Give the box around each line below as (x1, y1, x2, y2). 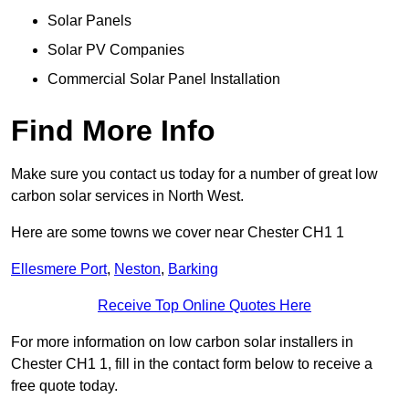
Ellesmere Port (11, 261, 107, 278)
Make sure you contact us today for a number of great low (11, 166, 378, 183)
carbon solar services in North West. (11, 188, 244, 204)
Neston (114, 261, 161, 278)
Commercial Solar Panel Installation (47, 71, 280, 88)
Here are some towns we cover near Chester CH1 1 (11, 225, 344, 241)
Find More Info (11, 114, 215, 148)
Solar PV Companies (47, 42, 184, 58)
